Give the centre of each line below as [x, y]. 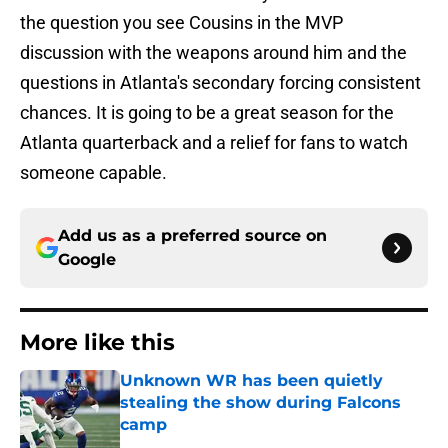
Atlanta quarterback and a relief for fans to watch [214, 143]
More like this [97, 343]
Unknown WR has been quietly [251, 381]
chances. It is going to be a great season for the [207, 113]
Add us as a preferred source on [192, 236]
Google [87, 260]
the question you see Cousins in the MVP [181, 23]
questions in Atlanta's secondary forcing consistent [220, 83]
